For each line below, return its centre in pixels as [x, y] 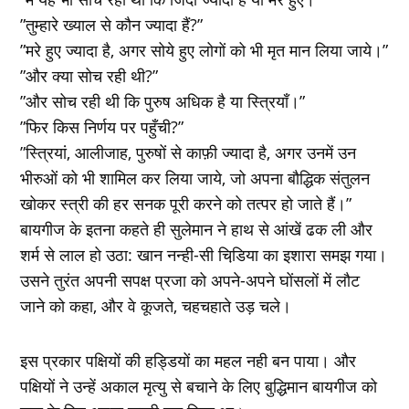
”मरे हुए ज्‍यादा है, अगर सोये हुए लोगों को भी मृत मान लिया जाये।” [204, 50]
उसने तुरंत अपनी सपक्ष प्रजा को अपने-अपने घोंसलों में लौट [190, 280]
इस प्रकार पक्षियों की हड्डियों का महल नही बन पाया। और [189, 360]
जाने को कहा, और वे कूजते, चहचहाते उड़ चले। [156, 305]
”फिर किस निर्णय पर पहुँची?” [102, 126]
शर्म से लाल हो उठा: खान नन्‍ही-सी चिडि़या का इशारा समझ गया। [204, 254]
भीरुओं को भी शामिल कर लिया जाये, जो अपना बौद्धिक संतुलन [195, 178]
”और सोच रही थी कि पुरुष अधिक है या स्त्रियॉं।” [163, 101]
